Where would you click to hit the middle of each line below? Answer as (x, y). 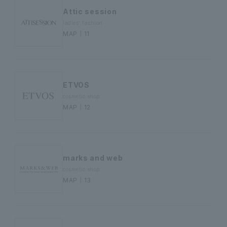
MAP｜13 (77, 180)
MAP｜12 (77, 107)
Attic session (90, 12)
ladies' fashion (83, 23)
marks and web (93, 158)
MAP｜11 (76, 34)
